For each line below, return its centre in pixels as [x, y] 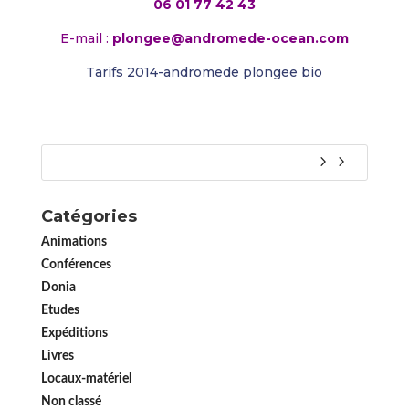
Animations [73, 241]
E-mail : [84, 38]
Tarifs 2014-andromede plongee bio [204, 72]
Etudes [60, 310]
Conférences [76, 264]
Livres [57, 356]
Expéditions [74, 333]
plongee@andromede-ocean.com [228, 38]
